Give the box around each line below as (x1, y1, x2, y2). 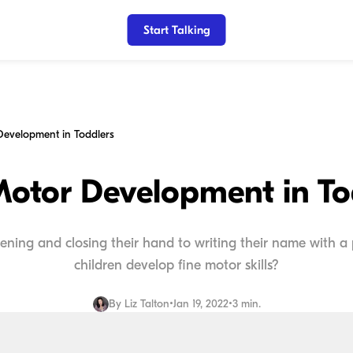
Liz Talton (124, 297, 169, 310)
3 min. (232, 297, 261, 310)
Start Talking (143, 23, 210, 37)
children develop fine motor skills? (74, 257, 279, 273)
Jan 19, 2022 (173, 297, 229, 310)
